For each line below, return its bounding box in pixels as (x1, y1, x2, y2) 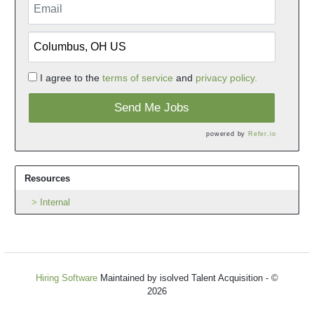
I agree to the (39, 71, 102, 83)
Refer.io (247, 130, 276, 137)
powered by (206, 130, 248, 137)
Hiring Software (36, 273, 97, 283)
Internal (39, 196, 70, 207)
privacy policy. (195, 71, 257, 83)
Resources (24, 172, 70, 184)
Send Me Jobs (114, 101, 189, 114)
